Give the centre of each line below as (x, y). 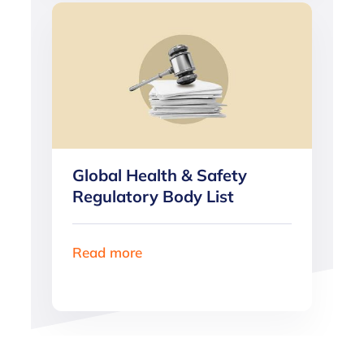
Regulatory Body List (154, 196)
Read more (108, 252)
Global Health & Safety (160, 175)
